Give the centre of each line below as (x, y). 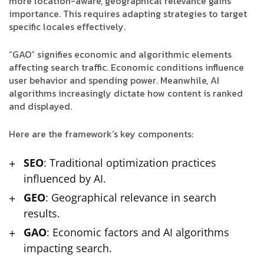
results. (42, 214)
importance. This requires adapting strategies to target (128, 14)
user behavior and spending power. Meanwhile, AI (114, 80)
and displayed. (40, 106)
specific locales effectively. (67, 27)
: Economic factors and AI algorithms (138, 232)
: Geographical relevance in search (131, 198)
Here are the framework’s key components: (101, 134)
